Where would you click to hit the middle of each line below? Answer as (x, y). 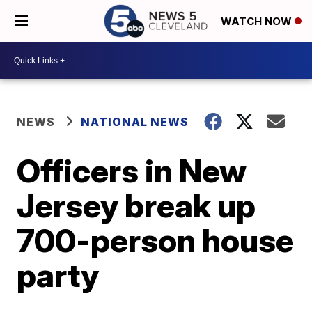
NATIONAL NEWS (135, 122)
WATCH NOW (258, 22)
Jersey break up (136, 205)
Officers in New (132, 171)
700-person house (156, 240)
